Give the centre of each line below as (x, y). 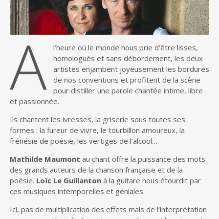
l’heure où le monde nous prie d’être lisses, (125, 48)
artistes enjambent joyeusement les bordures (131, 69)
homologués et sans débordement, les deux (128, 58)
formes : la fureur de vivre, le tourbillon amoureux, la (97, 130)
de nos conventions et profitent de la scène (127, 80)
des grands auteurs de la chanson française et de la (96, 170)
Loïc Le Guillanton (69, 181)
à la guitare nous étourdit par (151, 181)
